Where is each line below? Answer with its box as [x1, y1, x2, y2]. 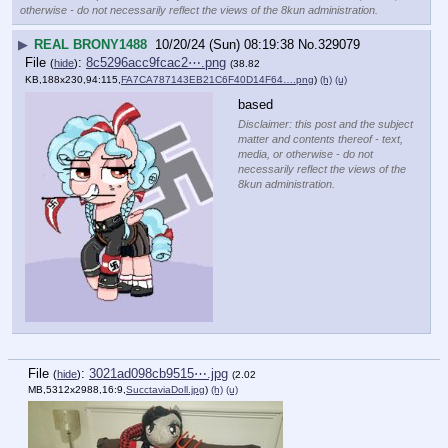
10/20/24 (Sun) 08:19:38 [155, 36, 294, 52]
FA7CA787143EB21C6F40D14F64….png [121, 73, 314, 85]
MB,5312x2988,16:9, [28, 384, 126, 396]
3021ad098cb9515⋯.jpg [89, 366, 228, 382]
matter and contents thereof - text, [238, 133, 403, 146]
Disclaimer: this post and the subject [238, 118, 413, 131]
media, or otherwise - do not [238, 148, 373, 161]
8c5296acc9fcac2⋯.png [86, 54, 226, 70]
